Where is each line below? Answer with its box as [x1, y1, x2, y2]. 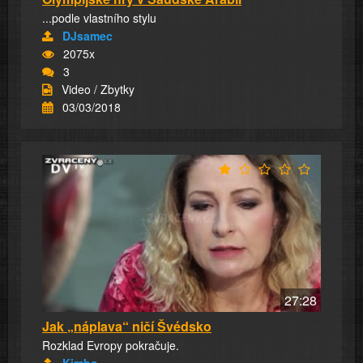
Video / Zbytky [62, 81, 135, 98]
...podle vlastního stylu [42, 10, 156, 27]
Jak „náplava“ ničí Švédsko [42, 316, 211, 335]
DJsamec [62, 28, 113, 45]
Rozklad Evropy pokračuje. [42, 336, 179, 353]
